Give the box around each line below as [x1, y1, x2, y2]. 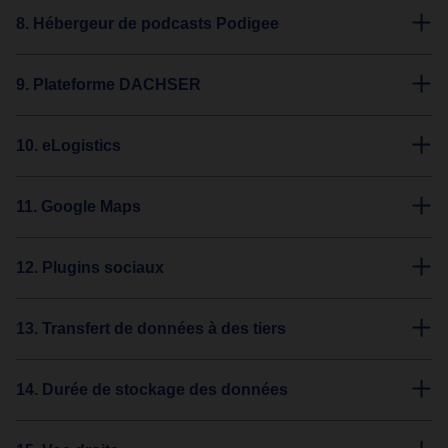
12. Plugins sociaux [16, 259, 164, 276]
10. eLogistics [16, 137, 121, 154]
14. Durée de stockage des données [16, 381, 288, 398]
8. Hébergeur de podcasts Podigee [16, 15, 279, 32]
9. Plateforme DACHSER [16, 76, 201, 93]
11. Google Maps [16, 198, 141, 215]
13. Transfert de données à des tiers [16, 320, 286, 337]
